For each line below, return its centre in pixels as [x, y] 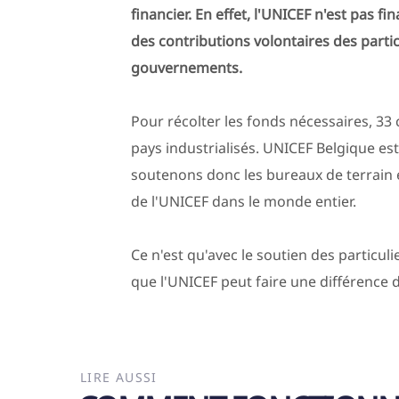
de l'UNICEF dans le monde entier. [243, 201]
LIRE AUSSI [118, 377]
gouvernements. [186, 68]
